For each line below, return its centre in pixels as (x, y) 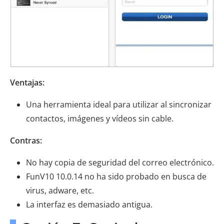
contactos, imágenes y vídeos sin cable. (100, 118)
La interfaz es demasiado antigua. (89, 204)
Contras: (26, 140)
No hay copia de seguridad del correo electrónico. (120, 162)
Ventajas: (27, 82)
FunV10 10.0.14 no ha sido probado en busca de (116, 176)
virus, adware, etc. (60, 190)
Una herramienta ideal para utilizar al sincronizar (119, 104)
